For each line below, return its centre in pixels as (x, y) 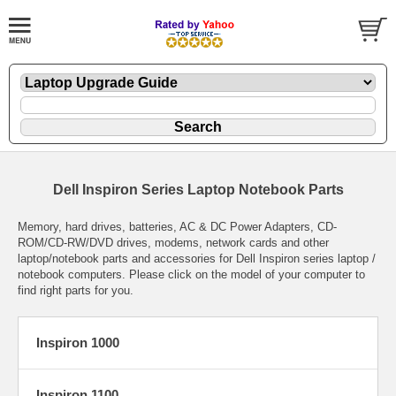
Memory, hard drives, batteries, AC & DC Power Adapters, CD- (177, 226)
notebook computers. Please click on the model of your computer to (191, 274)
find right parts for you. (76, 290)
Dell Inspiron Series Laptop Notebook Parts (198, 189)
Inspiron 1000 (78, 342)
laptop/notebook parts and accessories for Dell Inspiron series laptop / (197, 258)
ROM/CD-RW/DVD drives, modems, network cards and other (173, 242)
